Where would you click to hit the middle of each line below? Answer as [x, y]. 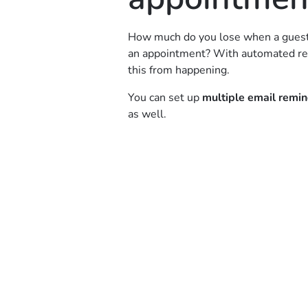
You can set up [165, 97]
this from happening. [178, 70]
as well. [147, 114]
